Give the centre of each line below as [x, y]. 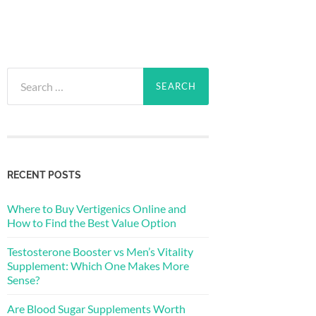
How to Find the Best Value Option [92, 222]
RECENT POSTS [44, 174]
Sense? [23, 279]
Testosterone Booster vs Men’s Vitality [100, 251]
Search [23, 74]
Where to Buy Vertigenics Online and [97, 208]
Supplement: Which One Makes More [98, 265]
